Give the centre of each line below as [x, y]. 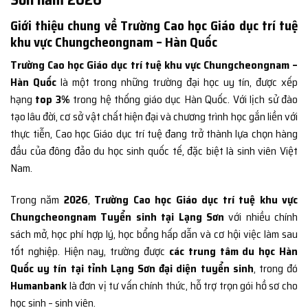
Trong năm [37, 200]
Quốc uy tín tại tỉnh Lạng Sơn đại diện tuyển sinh [132, 269]
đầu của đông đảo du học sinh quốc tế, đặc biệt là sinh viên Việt [154, 151]
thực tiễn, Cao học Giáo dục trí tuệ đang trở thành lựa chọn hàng [154, 134]
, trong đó [276, 269]
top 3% [53, 100]
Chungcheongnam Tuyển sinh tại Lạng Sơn [120, 217]
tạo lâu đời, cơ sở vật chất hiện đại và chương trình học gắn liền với [154, 117]
